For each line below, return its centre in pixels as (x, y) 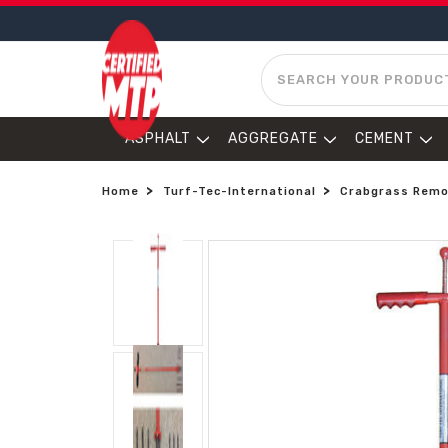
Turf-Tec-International (239, 191)
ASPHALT (158, 138)
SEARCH (291, 63)
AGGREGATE (273, 138)
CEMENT (384, 138)
